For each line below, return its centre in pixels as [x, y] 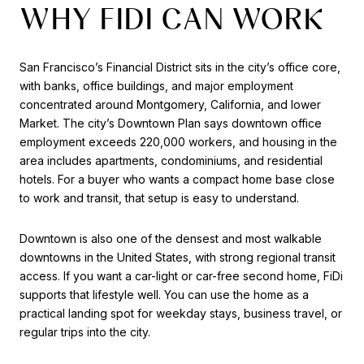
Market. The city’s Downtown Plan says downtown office [171, 123]
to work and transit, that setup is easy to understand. [159, 198]
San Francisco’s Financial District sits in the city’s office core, [180, 67]
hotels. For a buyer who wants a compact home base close [177, 180]
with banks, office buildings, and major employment [156, 86]
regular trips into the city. [85, 331]
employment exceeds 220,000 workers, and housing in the [178, 142]
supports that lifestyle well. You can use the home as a [164, 294]
